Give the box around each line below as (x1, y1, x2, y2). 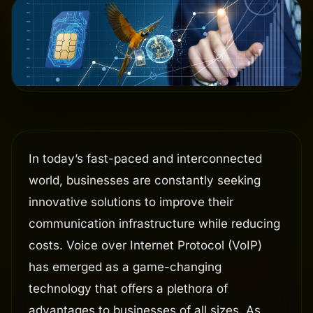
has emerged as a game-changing (29, 260, 221, 275)
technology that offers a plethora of (29, 282, 228, 296)
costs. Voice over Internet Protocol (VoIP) (29, 238, 262, 253)
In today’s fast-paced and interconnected (29, 152, 262, 166)
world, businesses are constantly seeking (29, 173, 261, 188)
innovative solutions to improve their (29, 195, 233, 210)
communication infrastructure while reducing (29, 217, 280, 231)
